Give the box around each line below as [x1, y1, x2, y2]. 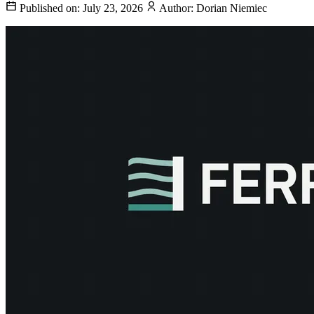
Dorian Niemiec [196, 2, 267, 15]
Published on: [20, 2, 83, 15]
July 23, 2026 [83, 2, 146, 15]
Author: [159, 2, 196, 15]
